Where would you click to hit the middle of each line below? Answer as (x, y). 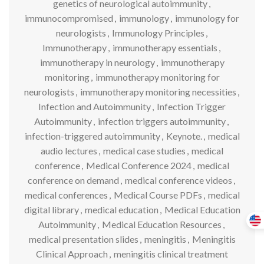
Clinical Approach (72, 253)
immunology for (207, 18)
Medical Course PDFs (158, 194)
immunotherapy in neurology (97, 62)
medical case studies (144, 150)
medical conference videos (179, 180)
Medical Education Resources (162, 224)
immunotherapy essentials (165, 47)
